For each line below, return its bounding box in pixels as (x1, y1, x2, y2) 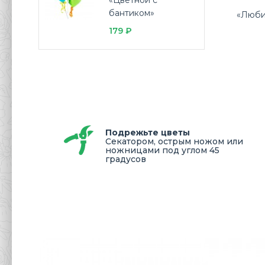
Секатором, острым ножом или (105, 136, 243, 147)
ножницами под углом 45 (105, 145, 219, 156)
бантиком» (109, 8, 155, 18)
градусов (105, 154, 146, 164)
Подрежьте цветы (105, 127, 190, 138)
